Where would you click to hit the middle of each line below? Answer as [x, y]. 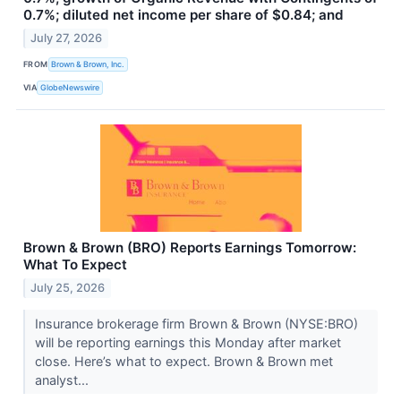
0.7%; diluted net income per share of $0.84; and [183, 14]
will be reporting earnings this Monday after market [188, 342]
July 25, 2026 [68, 287]
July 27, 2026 [67, 38]
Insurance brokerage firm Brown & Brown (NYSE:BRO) [196, 323]
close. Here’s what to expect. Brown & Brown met [183, 361]
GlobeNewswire [70, 88]
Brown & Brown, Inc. [88, 64]
